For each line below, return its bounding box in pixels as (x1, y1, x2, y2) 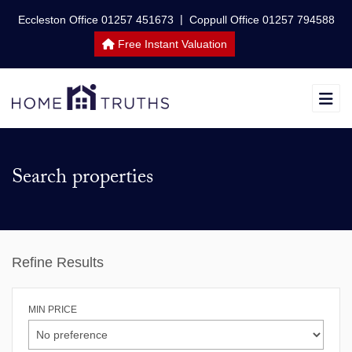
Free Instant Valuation (114, 38, 227, 50)
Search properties (12, 162, 153, 196)
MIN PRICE (28, 304, 77, 315)
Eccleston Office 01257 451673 (17, 13, 174, 27)
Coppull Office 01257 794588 (189, 13, 335, 27)
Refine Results (12, 255, 104, 270)
